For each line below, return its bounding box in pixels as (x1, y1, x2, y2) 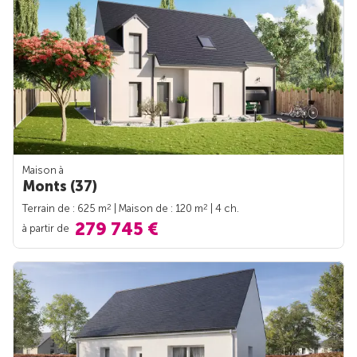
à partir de (22, 222, 72, 234)
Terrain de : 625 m (22, 202, 107, 214)
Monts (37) (22, 177, 97, 195)
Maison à (22, 163, 64, 176)
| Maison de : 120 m (112, 202, 203, 214)
